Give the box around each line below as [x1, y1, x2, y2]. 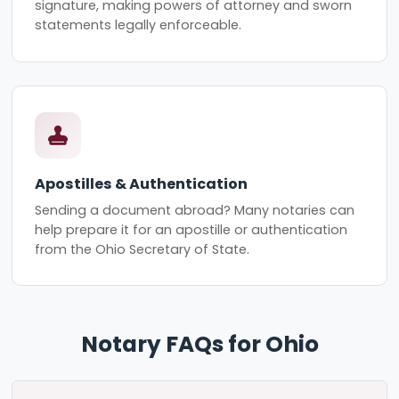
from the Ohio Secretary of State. [35, 240, 250, 258]
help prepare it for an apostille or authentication [35, 220, 348, 239]
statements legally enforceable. [35, 16, 242, 35]
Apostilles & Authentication [35, 174, 248, 195]
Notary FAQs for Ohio [80, 329, 319, 361]
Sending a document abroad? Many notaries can [35, 200, 355, 219]
